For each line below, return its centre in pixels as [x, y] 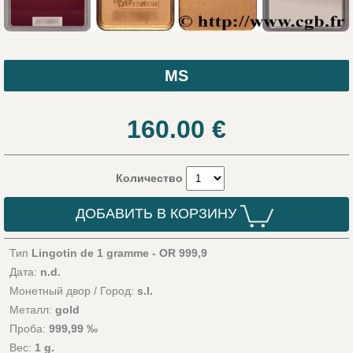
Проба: [29, 329]
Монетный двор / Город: [73, 291]
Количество [151, 178]
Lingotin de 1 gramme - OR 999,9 [119, 253]
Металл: [32, 310]
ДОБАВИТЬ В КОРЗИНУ [156, 214]
